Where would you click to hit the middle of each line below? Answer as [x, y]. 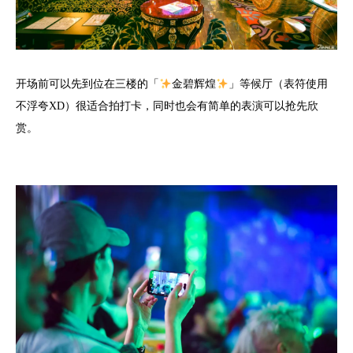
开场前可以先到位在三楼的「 [87, 84]
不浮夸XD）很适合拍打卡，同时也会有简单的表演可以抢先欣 [167, 106]
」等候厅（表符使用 [278, 84]
